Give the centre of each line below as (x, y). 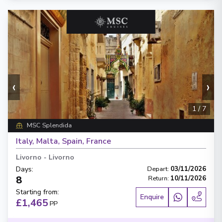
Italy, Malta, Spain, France (63, 141)
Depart (157, 169)
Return (158, 178)
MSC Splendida (49, 125)
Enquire (152, 197)
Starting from (37, 192)
